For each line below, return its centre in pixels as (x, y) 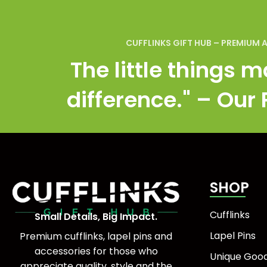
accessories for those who (96, 251)
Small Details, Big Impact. (96, 216)
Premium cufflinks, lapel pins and (96, 236)
